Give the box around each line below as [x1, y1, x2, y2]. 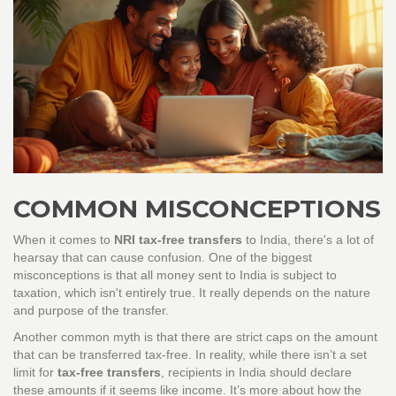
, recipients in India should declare [161, 365, 352, 380]
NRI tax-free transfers [114, 232, 242, 247]
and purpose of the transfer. [13, 303, 169, 318]
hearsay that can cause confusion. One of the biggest [13, 250, 312, 265]
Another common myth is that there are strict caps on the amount [13, 330, 377, 345]
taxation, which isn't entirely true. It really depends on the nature [13, 286, 370, 301]
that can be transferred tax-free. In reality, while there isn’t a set [13, 347, 367, 362]
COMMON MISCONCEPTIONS [13, 194, 381, 225]
